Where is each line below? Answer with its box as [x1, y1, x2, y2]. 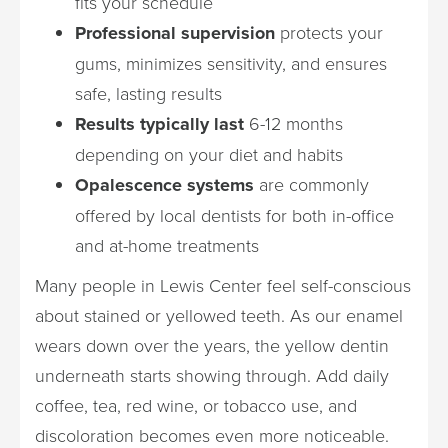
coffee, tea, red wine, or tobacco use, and [35, 393, 357, 417]
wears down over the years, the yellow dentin [35, 333, 389, 357]
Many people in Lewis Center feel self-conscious [35, 273, 411, 297]
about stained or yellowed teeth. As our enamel [35, 303, 403, 327]
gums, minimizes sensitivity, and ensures [75, 51, 387, 75]
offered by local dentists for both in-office [75, 203, 394, 227]
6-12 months [244, 111, 343, 135]
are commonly [254, 172, 369, 196]
